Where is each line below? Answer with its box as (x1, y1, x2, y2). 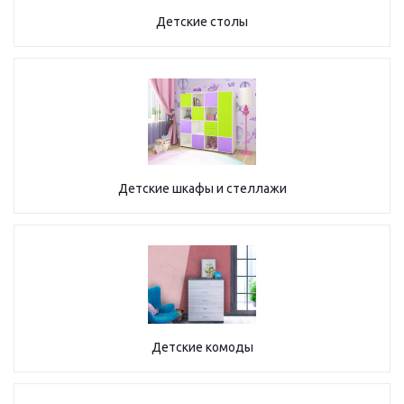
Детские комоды (151, 340, 253, 354)
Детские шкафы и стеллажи (117, 181, 287, 196)
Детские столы (156, 14, 248, 29)
